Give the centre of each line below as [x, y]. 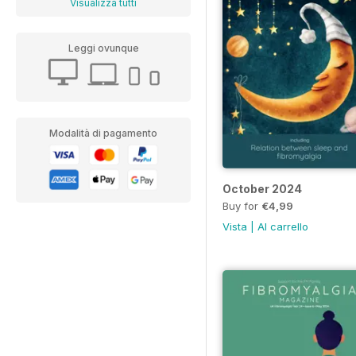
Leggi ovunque [103, 48]
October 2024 [262, 189]
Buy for [242, 206]
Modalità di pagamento [103, 133]
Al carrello [283, 227]
